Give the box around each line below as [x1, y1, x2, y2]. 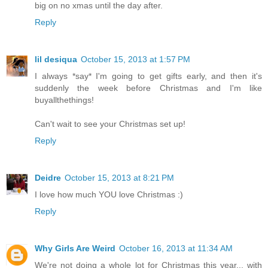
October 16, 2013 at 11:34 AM [119, 243, 233, 253]
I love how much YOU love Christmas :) [35, 189, 183, 199]
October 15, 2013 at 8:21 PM [65, 172, 174, 182]
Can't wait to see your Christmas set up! [35, 118, 185, 129]
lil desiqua [35, 54, 77, 64]
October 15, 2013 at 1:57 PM [81, 54, 190, 64]
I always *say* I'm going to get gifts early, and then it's [35, 71, 262, 81]
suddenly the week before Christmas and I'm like [35, 83, 262, 93]
